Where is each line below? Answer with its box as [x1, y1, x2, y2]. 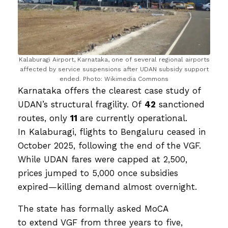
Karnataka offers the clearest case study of [18, 85, 201, 96]
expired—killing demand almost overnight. [18, 182, 197, 192]
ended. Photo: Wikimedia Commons [60, 75, 168, 83]
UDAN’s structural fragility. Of [18, 99, 145, 110]
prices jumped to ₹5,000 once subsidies [18, 168, 178, 179]
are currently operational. [80, 113, 187, 124]
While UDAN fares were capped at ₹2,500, [18, 154, 187, 165]
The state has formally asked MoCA [18, 204, 168, 214]
